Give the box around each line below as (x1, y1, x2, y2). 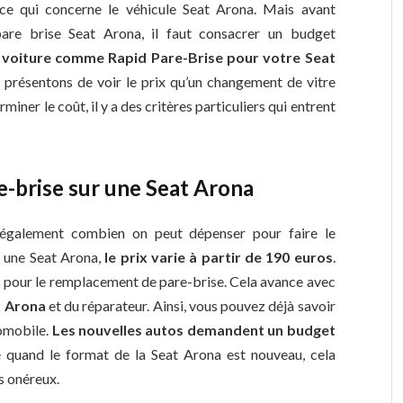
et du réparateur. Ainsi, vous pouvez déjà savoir (45, 296, 336, 314)
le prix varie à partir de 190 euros (104, 247, 333, 265)
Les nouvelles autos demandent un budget (51, 320, 336, 338)
